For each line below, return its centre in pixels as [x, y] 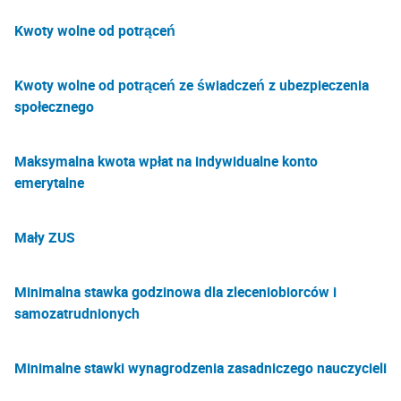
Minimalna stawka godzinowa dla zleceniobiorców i [175, 292]
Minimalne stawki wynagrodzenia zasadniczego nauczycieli [200, 368]
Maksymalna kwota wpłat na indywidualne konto [166, 161]
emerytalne [49, 183]
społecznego [54, 107]
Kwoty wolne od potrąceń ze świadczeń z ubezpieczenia [192, 85]
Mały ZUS [45, 237]
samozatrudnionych [77, 313]
